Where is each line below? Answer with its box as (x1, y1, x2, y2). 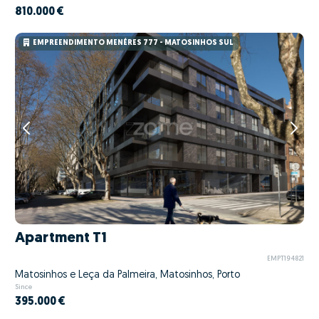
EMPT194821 (266, 255, 304, 262)
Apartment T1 (15, 231, 107, 246)
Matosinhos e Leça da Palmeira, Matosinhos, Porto (15, 270, 240, 281)
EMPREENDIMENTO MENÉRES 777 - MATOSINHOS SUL (31, 39, 234, 48)
